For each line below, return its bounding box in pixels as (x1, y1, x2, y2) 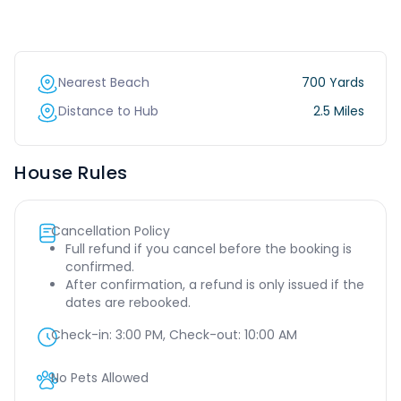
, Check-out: (163, 326, 244, 344)
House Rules (14, 160, 128, 185)
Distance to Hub (58, 102, 158, 120)
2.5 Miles (313, 102, 364, 120)
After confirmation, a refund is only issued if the (65, 276, 364, 294)
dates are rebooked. (65, 294, 191, 311)
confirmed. (65, 258, 134, 276)
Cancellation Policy (51, 222, 170, 240)
